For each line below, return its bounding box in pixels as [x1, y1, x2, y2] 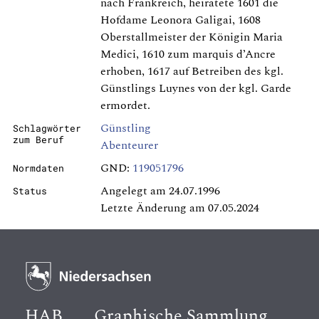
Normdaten [13, 162, 64, 174]
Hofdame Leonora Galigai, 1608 [100, 11, 261, 29]
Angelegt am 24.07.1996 [100, 182, 220, 200]
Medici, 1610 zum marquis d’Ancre [100, 46, 276, 63]
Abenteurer [100, 137, 158, 155]
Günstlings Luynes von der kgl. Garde [100, 80, 291, 98]
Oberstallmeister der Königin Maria [100, 28, 283, 46]
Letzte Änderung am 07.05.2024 [100, 199, 259, 217]
